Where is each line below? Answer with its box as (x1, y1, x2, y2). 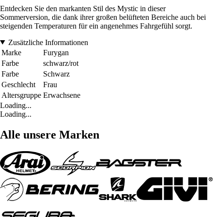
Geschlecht (1, 80, 35, 89)
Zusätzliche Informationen (8, 38, 88, 46)
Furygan (43, 48, 69, 57)
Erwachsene (43, 91, 80, 99)
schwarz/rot (43, 59, 78, 67)
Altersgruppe (1, 91, 41, 99)
